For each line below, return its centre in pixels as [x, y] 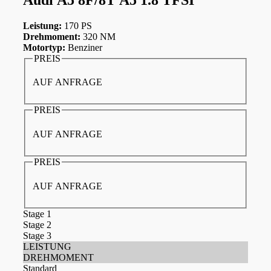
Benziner [84, 47]
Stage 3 [37, 235]
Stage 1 [37, 214]
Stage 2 [37, 224]
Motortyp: [44, 47]
